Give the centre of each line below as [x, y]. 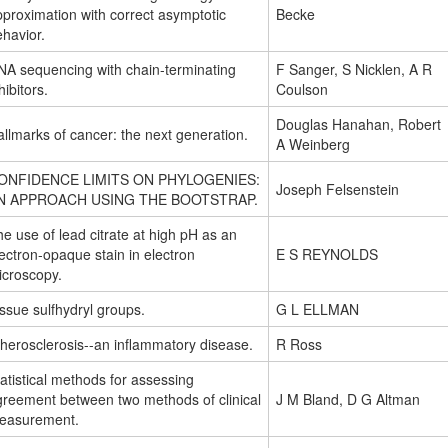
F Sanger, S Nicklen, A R [354, 69]
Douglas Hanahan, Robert [358, 124]
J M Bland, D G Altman [348, 399]
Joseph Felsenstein [337, 189]
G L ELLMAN [317, 309]
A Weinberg [313, 144]
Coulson [302, 89]
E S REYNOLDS [327, 254]
